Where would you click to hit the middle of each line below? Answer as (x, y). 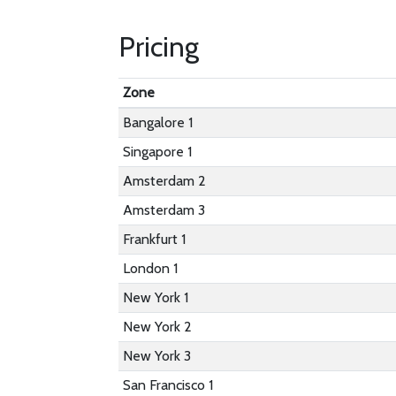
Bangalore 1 (158, 122)
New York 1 (156, 297)
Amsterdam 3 (164, 210)
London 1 (151, 268)
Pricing (159, 46)
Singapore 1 (158, 152)
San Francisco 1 (168, 385)
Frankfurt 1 (155, 239)
